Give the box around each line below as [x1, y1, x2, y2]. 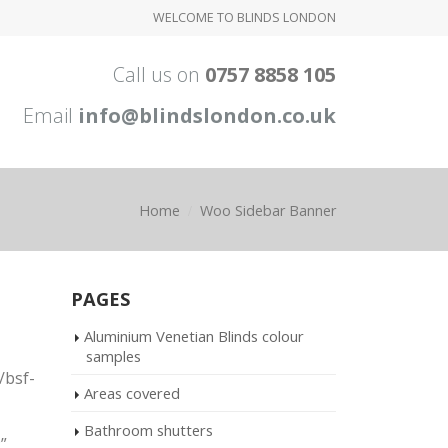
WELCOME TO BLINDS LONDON [153, 9, 336, 26]
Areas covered [84, 383, 180, 403]
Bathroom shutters [84, 420, 213, 440]
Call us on [113, 61, 205, 88]
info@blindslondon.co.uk [78, 102, 336, 129]
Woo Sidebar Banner [200, 201, 336, 220]
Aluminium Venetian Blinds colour [84, 326, 304, 346]
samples [86, 346, 141, 366]
